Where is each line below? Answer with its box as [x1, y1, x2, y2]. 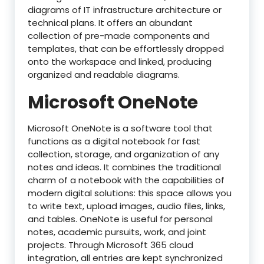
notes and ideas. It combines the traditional [28, 161, 221, 174]
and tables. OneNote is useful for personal [28, 213, 213, 226]
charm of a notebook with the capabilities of [28, 174, 225, 187]
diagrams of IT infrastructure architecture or [28, 4, 222, 16]
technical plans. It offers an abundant [28, 16, 193, 29]
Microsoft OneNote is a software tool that [28, 122, 213, 135]
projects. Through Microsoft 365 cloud [28, 239, 193, 252]
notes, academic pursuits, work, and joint [28, 226, 206, 239]
